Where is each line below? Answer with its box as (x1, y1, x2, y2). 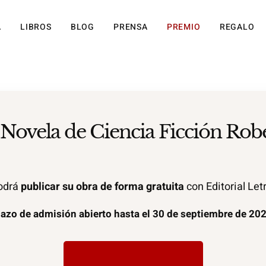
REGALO (219, 21, 255, 34)
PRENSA (113, 21, 148, 34)
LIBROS (20, 21, 52, 34)
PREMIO (166, 21, 201, 34)
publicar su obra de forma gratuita (21, 179, 184, 195)
